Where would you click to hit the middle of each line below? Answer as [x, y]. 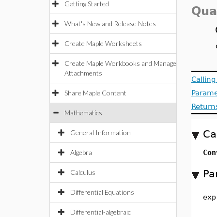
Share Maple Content [95, 93]
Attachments [83, 73]
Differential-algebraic [101, 212]
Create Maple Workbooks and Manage [120, 63]
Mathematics [83, 113]
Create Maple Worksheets [103, 43]
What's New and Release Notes [110, 23]
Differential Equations [102, 192]
